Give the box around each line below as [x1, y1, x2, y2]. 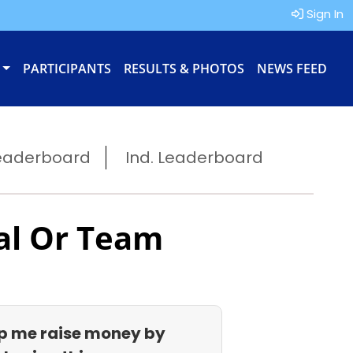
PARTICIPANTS [23, 60, 111, 77]
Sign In [303, 6, 344, 22]
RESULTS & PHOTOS [124, 60, 244, 77]
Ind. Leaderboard [124, 147, 263, 169]
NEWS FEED [257, 60, 327, 77]
